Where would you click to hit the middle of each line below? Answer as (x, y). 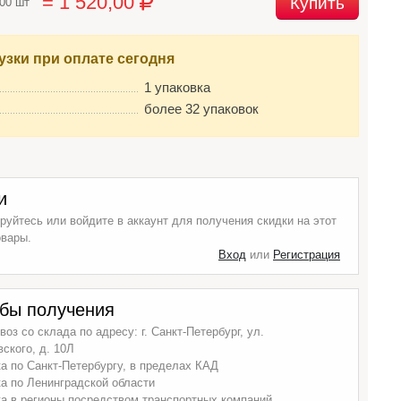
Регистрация (307, 255)
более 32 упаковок (201, 109)
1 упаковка (177, 87)
